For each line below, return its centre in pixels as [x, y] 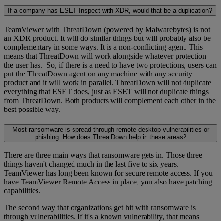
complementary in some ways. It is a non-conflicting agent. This [103, 47]
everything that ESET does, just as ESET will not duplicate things [106, 91]
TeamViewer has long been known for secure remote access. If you [108, 173]
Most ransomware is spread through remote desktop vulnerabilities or [110, 129]
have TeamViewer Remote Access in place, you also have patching [108, 182]
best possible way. [32, 109]
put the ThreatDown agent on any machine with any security [98, 74]
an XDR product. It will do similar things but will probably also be [107, 38]
